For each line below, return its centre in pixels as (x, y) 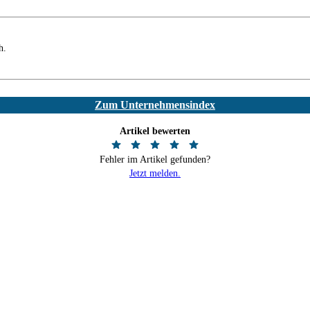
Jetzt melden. (155, 173)
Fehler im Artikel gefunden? (155, 159)
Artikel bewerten (155, 131)
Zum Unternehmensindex (155, 104)
